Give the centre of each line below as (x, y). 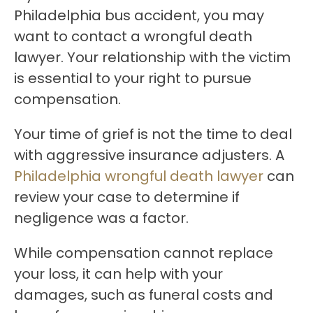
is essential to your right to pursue (133, 79)
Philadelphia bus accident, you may (139, 16)
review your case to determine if (127, 197)
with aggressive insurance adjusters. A (149, 155)
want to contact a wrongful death (133, 37)
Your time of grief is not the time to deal (153, 134)
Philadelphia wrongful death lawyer (139, 176)
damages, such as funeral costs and (144, 295)
